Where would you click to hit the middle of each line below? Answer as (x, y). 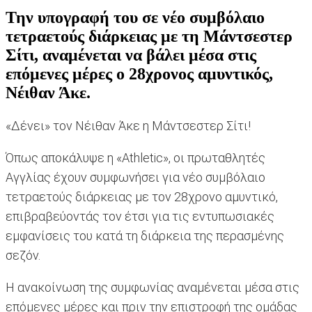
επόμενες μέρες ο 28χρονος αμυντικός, (139, 74)
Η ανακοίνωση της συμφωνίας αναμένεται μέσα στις (153, 288)
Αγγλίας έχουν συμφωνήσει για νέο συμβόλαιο (135, 178)
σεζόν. (23, 256)
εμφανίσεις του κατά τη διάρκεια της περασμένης (145, 236)
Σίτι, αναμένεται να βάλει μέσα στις (131, 55)
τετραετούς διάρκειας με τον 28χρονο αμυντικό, (142, 197)
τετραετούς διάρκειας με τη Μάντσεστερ (149, 37)
